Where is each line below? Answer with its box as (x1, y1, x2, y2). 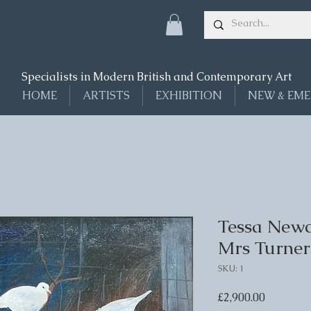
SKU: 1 (218, 263, 244, 275)
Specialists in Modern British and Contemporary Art (22, 69, 292, 85)
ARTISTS (83, 88, 130, 103)
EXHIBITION (155, 88, 222, 103)
